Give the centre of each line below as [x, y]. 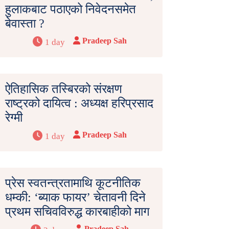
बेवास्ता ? [25, 24]
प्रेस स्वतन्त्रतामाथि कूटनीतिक [73, 183]
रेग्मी [14, 118]
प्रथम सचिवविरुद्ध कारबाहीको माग [77, 212]
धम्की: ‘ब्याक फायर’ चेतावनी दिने [75, 198]
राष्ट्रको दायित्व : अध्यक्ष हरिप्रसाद [79, 104]
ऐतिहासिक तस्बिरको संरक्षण [64, 89]
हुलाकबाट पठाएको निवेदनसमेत [71, 9]
